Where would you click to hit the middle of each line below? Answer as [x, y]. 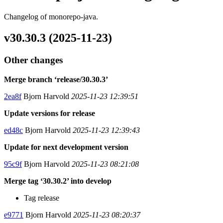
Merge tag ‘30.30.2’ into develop [58, 181]
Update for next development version [66, 147]
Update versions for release [50, 113]
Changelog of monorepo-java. [51, 17]
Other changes [33, 60]
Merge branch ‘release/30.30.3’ [56, 79]
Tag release [42, 198]
